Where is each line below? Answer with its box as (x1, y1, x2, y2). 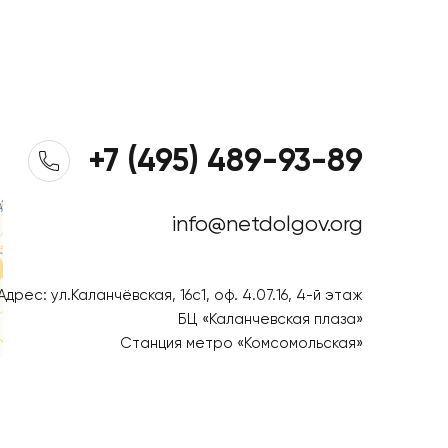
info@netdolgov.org (171, 214, 363, 236)
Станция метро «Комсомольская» (119, 336, 363, 351)
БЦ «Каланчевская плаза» (177, 312, 363, 327)
